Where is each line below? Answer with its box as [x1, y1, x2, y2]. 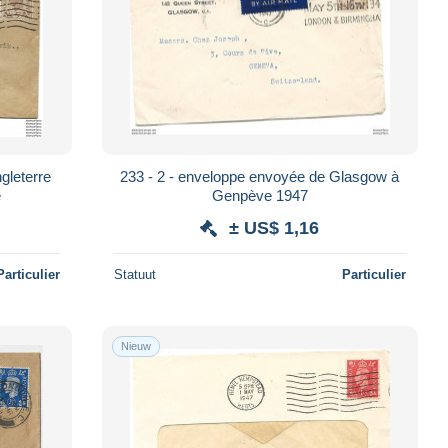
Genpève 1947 [211, 186, 308, 204]
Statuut [113, 266, 156, 282]
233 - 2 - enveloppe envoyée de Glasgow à [120, 167, 400, 185]
